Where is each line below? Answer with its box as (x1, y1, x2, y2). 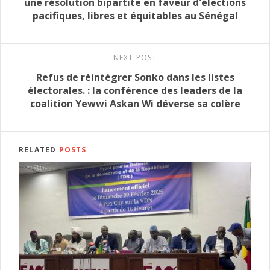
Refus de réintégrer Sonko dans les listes (36, 71, 234, 84)
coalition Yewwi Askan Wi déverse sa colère (30, 97, 240, 111)
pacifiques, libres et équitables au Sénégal (32, 9, 238, 23)
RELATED (19, 145, 59, 155)
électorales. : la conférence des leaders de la (28, 84, 242, 98)
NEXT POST (113, 52, 157, 63)
